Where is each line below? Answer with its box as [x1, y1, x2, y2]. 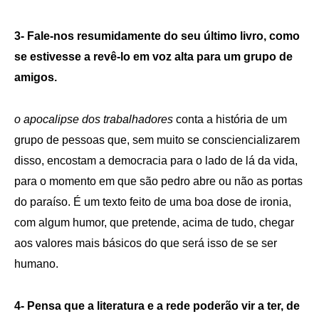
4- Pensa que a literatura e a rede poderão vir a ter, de [14, 299, 300, 312]
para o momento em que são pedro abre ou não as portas [14, 174, 303, 187]
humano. [14, 257, 58, 270]
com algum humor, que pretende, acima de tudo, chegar [14, 216, 294, 229]
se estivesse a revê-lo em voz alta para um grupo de [14, 50, 293, 63]
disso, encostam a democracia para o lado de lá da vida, [14, 154, 298, 167]
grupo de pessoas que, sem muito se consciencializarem [14, 133, 300, 146]
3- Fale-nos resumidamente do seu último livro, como [14, 29, 300, 42]
